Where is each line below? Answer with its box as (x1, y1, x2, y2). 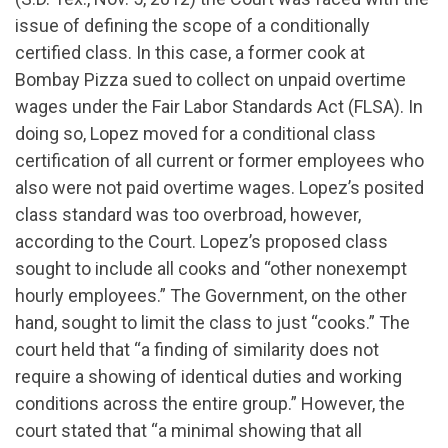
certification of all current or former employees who (15, 150, 424, 172)
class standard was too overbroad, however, (15, 204, 361, 226)
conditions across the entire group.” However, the (15, 393, 405, 415)
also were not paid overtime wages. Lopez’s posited (15, 177, 424, 199)
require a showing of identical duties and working (15, 366, 402, 388)
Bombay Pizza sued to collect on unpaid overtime (15, 69, 406, 91)
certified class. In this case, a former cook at (15, 42, 365, 64)
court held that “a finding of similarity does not (15, 339, 379, 361)
